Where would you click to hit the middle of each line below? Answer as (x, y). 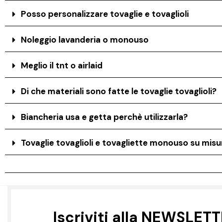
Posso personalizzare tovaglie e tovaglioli (105, 14)
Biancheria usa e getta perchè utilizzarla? (105, 117)
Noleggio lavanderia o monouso (85, 40)
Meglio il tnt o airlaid (62, 66)
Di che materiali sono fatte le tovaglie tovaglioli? (119, 91)
